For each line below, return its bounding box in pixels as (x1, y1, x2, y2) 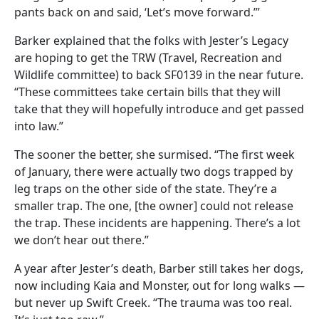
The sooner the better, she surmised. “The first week (14, 146, 295, 162)
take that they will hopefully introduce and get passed (14, 100, 304, 117)
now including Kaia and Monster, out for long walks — (14, 277, 305, 293)
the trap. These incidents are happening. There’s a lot (14, 214, 300, 231)
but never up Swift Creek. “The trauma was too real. (14, 294, 292, 310)
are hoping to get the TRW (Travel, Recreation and (14, 49, 282, 66)
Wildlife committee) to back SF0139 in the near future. (14, 66, 303, 83)
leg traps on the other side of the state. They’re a (14, 180, 277, 197)
